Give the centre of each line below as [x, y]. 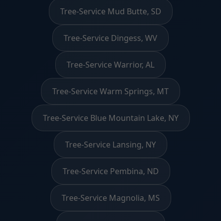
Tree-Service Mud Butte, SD [110, 11]
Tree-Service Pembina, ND [110, 171]
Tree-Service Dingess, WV [110, 38]
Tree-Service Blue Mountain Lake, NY [110, 118]
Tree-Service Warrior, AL [110, 64]
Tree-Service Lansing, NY [110, 144]
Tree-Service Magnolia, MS [110, 198]
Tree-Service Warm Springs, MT [110, 91]
